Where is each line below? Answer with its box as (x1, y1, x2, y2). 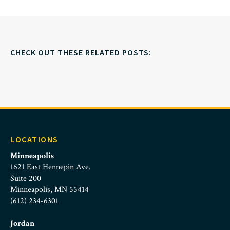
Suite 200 (10, 173, 41, 184)
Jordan (10, 218, 34, 229)
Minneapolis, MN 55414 (10, 184, 89, 195)
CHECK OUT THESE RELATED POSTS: (10, 47, 151, 57)
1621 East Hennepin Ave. (10, 162, 91, 172)
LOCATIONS (10, 134, 59, 144)
